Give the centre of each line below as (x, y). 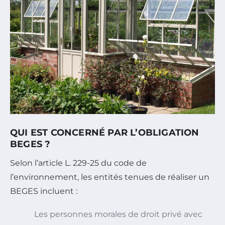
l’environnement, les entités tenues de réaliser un (110, 177)
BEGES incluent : (44, 191)
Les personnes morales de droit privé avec (118, 214)
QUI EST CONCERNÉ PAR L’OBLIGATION (105, 132)
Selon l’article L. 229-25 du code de (78, 163)
